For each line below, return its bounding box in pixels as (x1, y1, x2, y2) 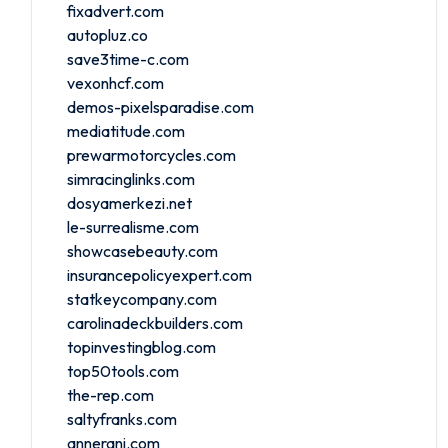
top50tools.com (67, 360, 179, 381)
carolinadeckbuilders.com (67, 312, 243, 333)
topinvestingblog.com (67, 336, 216, 357)
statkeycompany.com (67, 288, 217, 309)
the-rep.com (67, 384, 154, 405)
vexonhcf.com (67, 72, 164, 93)
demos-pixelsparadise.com (67, 96, 254, 117)
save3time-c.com (67, 48, 189, 69)
